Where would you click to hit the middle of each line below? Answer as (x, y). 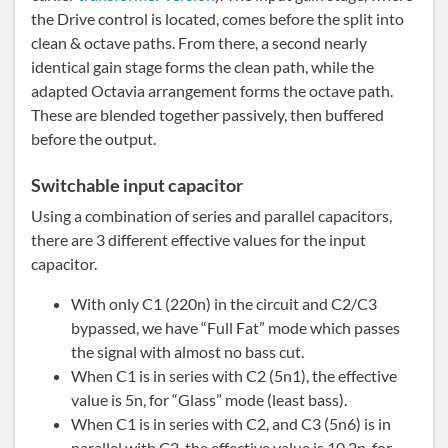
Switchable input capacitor (137, 185)
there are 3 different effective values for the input (198, 240)
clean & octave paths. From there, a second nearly (199, 43)
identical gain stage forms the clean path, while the (202, 67)
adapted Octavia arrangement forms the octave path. (212, 91)
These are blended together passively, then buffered (207, 115)
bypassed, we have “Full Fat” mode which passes (235, 328)
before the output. (93, 139)
